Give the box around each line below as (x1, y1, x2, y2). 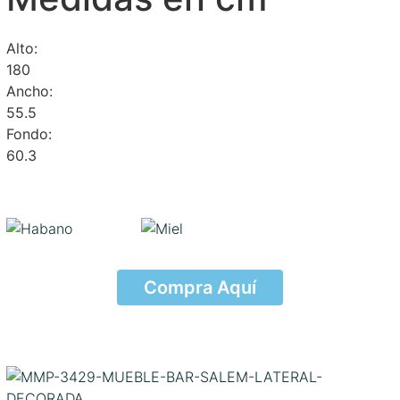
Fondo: (5, 124, 52, 143)
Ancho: (5, 81, 53, 100)
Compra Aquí (143, 276, 256, 298)
